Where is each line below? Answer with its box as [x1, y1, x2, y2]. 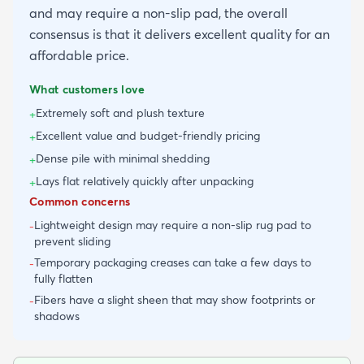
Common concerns [29, 193, 131, 209]
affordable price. [29, 46, 129, 63]
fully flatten [34, 271, 93, 286]
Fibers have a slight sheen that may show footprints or [34, 292, 315, 307]
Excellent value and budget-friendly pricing [36, 128, 260, 143]
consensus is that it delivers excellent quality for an [29, 25, 330, 42]
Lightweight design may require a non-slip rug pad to [34, 217, 311, 232]
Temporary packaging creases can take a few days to [34, 254, 311, 270]
